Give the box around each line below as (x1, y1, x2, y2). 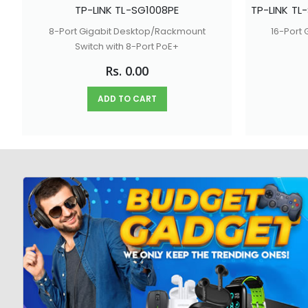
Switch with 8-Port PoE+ (75, 40, 179, 54)
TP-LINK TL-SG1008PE (74, 3, 179, 18)
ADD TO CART (97, 93, 157, 105)
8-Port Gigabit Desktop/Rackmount (48, 25, 206, 38)
